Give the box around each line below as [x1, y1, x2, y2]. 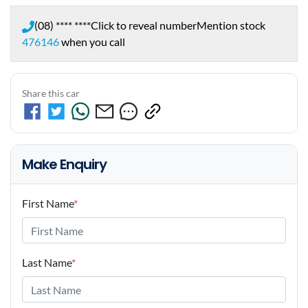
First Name [22, 197, 74, 210]
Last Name [22, 256, 71, 269]
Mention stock [197, 19, 265, 32]
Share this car [22, 87, 80, 100]
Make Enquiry [22, 155, 107, 175]
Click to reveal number [91, 19, 197, 32]
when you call [61, 35, 125, 49]
